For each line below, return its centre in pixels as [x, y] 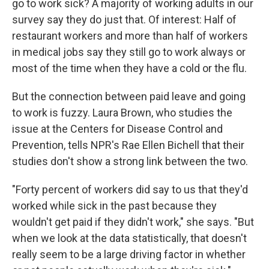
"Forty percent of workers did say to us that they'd [130, 189]
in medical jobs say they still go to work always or [129, 52]
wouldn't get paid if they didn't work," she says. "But [133, 222]
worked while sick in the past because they [114, 206]
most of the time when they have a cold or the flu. [129, 68]
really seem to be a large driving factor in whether [129, 254]
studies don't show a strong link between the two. [130, 161]
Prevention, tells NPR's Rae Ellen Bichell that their [128, 145]
